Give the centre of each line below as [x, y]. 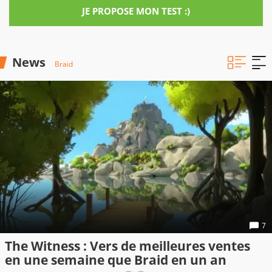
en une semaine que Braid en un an [116, 260]
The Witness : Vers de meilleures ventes [127, 246]
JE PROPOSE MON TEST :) [136, 11]
